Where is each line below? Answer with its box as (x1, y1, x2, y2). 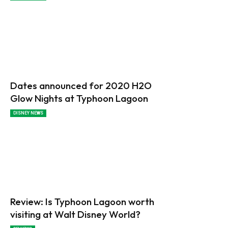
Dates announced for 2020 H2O (10, 79, 152, 92)
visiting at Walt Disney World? (10, 208, 140, 221)
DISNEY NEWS (13, 110, 43, 116)
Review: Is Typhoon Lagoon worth (10, 195, 154, 208)
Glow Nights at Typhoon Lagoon (10, 92, 148, 104)
